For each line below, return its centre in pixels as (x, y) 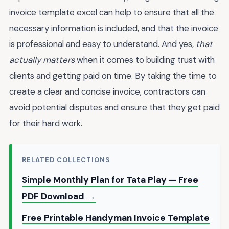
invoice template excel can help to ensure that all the (112, 13)
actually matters (42, 60)
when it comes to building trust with (145, 60)
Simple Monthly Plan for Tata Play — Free (110, 180)
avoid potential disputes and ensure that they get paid (114, 108)
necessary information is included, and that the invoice (114, 28)
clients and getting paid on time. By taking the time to (113, 76)
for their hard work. (46, 123)
